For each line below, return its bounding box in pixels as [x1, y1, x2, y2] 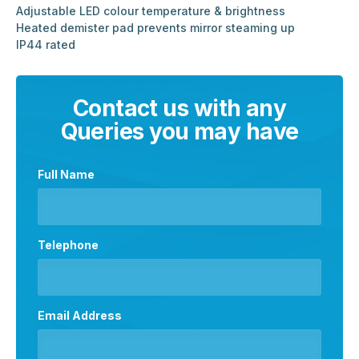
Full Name [38, 167, 95, 181]
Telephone [38, 238, 99, 252]
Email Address [38, 309, 123, 323]
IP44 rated [16, 37, 75, 51]
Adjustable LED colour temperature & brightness [16, 3, 285, 18]
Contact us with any [72, 94, 287, 122]
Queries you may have [60, 117, 299, 145]
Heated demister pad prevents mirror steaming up [16, 20, 295, 34]
